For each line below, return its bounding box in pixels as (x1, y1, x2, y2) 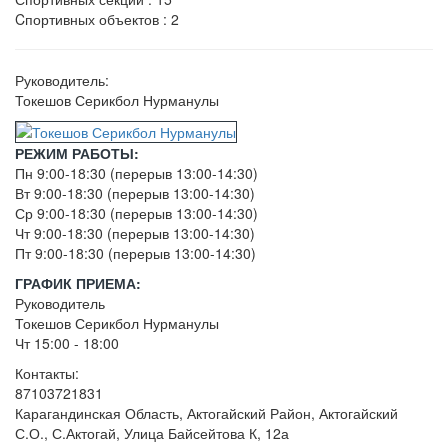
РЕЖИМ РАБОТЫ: (15, 142, 139, 163)
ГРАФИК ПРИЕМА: (15, 272, 141, 293)
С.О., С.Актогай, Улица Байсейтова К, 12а (15, 422, 289, 443)
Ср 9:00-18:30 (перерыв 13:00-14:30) (15, 202, 262, 223)
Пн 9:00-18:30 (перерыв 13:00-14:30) (15, 162, 262, 183)
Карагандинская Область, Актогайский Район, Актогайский (15, 402, 398, 423)
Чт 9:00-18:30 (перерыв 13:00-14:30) (15, 222, 259, 243)
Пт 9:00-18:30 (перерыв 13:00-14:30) (15, 242, 260, 263)
